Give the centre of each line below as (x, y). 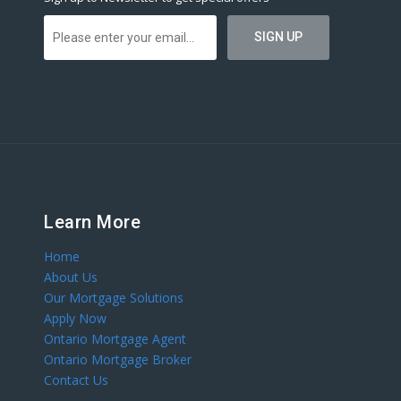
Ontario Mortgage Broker (118, 360)
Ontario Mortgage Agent (115, 339)
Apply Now (75, 319)
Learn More (92, 222)
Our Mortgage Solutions (114, 298)
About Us (71, 277)
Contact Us (76, 380)
